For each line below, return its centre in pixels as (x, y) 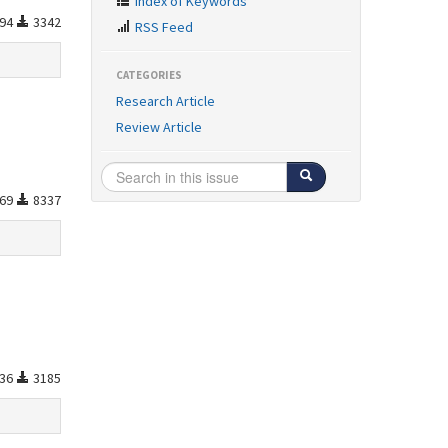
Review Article (159, 127)
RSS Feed (162, 27)
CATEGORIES (149, 75)
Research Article (165, 101)
